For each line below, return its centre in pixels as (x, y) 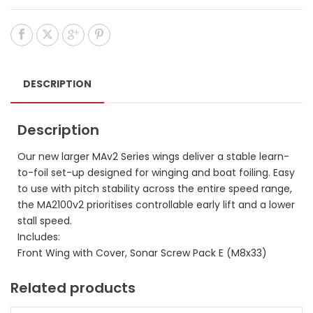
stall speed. (45, 221)
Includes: (39, 237)
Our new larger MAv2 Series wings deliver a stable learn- (153, 156)
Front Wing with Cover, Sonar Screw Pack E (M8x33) (142, 253)
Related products (73, 288)
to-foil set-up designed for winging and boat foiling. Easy (156, 173)
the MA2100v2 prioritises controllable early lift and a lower (156, 205)
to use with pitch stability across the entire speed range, (155, 189)
